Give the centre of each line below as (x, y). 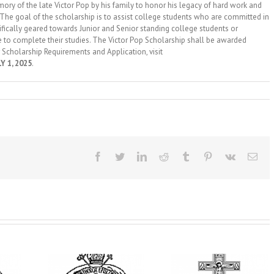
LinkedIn (164, 156)
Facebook (121, 156)
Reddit (181, 156)
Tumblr (204, 156)
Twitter (138, 156)
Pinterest (229, 156)
